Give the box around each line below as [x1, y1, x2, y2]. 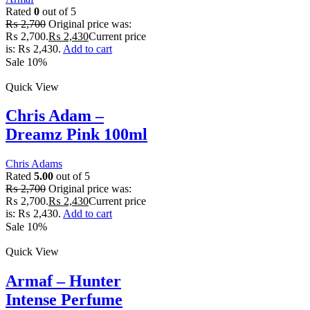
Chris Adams [6, 158, 62, 170]
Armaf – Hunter [6, 272, 121, 291]
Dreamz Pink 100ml [6, 125, 147, 144]
